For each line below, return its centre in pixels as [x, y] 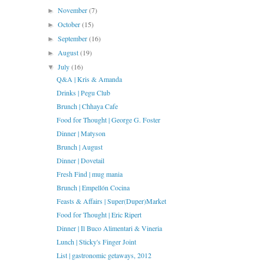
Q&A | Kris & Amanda [89, 79]
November [74, 10]
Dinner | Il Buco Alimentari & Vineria [109, 228]
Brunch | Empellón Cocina [93, 188]
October [70, 24]
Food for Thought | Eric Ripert [99, 215]
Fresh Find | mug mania [89, 174]
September [74, 39]
